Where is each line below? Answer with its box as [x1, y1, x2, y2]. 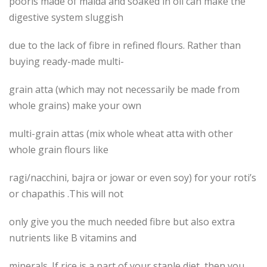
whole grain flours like [9, 143, 108, 157]
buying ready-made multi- [9, 55, 124, 69]
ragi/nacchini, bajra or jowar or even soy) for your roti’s [9, 171, 256, 185]
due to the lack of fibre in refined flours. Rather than [9, 39, 241, 52]
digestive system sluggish [9, 11, 123, 24]
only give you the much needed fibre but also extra [9, 215, 235, 229]
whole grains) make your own [9, 99, 141, 113]
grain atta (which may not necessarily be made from [9, 83, 240, 97]
